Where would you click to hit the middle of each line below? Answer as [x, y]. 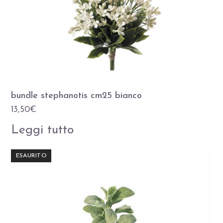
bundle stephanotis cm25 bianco [77, 96]
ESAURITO [31, 156]
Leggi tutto [43, 130]
